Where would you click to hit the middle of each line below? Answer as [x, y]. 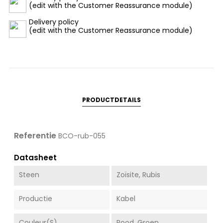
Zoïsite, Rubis [138, 174]
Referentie [35, 135]
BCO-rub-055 [82, 136]
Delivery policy [54, 22]
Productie [36, 198]
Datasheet [35, 157]
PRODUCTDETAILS [111, 100]
